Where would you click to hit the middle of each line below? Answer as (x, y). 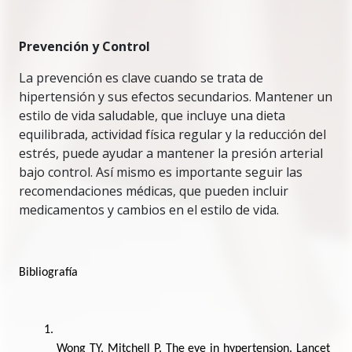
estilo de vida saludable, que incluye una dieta (152, 115)
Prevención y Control (84, 46)
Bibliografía (48, 273)
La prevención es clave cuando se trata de (141, 78)
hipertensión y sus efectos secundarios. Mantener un (176, 97)
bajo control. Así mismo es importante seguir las (161, 172)
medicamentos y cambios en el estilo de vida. (149, 210)
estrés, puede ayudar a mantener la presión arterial (171, 153)
